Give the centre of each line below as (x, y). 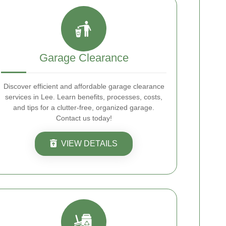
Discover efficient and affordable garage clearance (84, 86)
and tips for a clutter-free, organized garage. (84, 107)
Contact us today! (84, 118)
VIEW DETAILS (89, 144)
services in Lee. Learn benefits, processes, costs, (84, 97)
